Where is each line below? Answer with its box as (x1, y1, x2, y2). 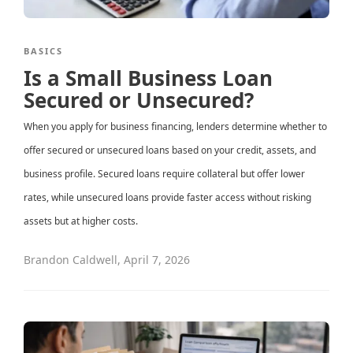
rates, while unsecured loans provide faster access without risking (24, 190, 311, 204)
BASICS (24, 44, 63, 57)
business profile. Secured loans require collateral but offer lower (24, 166, 305, 180)
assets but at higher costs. (24, 214, 138, 228)
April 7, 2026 (124, 251, 190, 267)
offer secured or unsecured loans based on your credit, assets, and (24, 143, 316, 157)
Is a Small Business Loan (24, 63, 273, 92)
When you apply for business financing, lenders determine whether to (24, 119, 327, 133)
